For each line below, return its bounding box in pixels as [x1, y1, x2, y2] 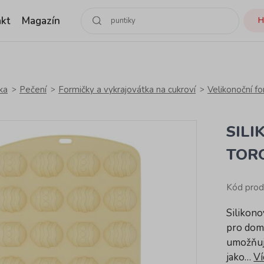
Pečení [19, 84, 47, 95]
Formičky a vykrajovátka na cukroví [58, 84, 196, 95]
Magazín [22, 14, 61, 28]
